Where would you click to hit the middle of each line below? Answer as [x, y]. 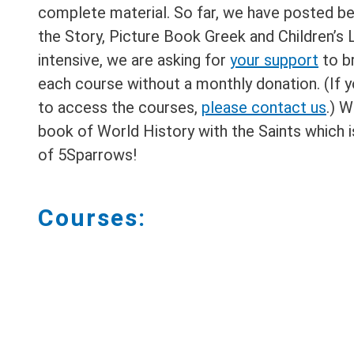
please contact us [264, 108]
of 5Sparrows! [87, 155]
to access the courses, [120, 108]
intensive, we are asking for [134, 60]
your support [274, 60]
